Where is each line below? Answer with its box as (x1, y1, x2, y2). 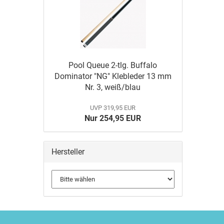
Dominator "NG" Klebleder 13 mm (54, 71, 171, 81)
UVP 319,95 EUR (90, 104, 136, 111)
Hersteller (51, 147, 84, 156)
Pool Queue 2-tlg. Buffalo (68, 60, 157, 70)
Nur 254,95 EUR (84, 113, 141, 123)
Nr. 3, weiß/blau (85, 82, 141, 92)
